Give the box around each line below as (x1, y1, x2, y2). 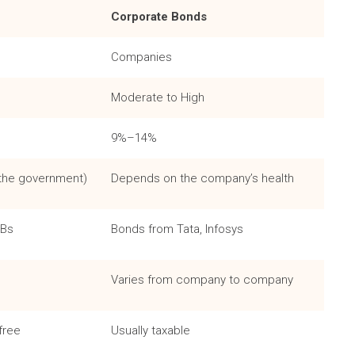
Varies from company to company (111, 273, 293, 288)
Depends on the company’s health (111, 171, 294, 186)
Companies (111, 50, 172, 65)
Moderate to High (111, 90, 204, 105)
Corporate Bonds (111, 10, 207, 25)
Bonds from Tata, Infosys (111, 222, 243, 237)
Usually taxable (111, 323, 190, 338)
